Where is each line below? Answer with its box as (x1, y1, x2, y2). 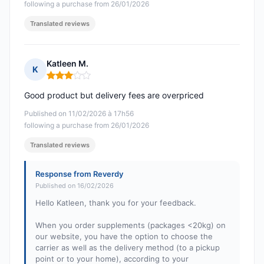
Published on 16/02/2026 (35, 181, 114, 190)
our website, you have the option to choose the (35, 232, 213, 242)
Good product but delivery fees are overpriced (24, 90, 204, 101)
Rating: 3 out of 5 (46, 74, 117, 86)
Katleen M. (47, 58, 88, 69)
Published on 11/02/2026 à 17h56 (24, 109, 134, 118)
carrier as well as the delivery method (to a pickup (35, 243, 220, 253)
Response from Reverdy (35, 169, 123, 179)
